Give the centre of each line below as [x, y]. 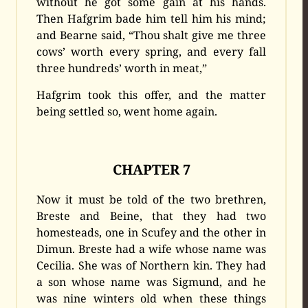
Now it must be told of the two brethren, [151, 199]
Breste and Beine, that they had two [151, 216]
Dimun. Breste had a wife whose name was [151, 249]
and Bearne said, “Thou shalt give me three [151, 35]
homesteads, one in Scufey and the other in [151, 232]
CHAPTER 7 [151, 169]
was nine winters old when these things [151, 298]
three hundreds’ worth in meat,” [122, 68]
